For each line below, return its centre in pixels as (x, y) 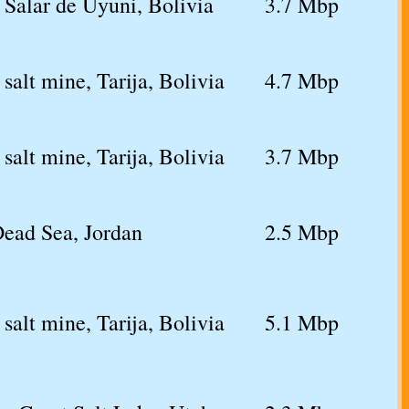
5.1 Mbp (302, 323)
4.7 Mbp (302, 81)
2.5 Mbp (302, 232)
